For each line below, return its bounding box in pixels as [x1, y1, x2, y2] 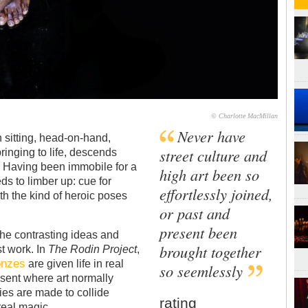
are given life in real [25, 258, 124, 270]
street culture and [159, 145, 267, 166]
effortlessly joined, [159, 184, 274, 205]
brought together [159, 241, 262, 263]
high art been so [159, 164, 260, 186]
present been [159, 222, 238, 243]
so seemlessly [159, 261, 243, 282]
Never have [177, 126, 246, 147]
